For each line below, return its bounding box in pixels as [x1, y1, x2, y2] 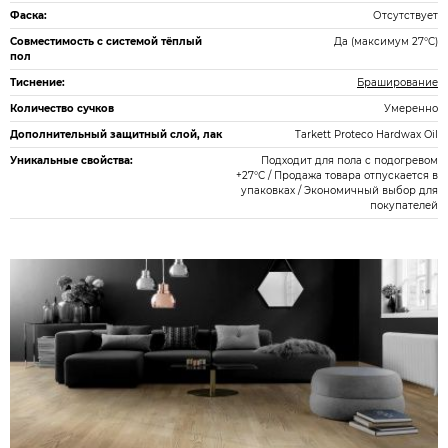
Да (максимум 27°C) [334, 35, 438, 48]
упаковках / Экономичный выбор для [241, 184, 438, 197]
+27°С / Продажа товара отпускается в [236, 169, 438, 182]
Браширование [357, 76, 438, 89]
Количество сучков [10, 102, 114, 115]
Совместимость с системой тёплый [10, 35, 202, 48]
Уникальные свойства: [10, 154, 133, 167]
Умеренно [384, 102, 438, 115]
